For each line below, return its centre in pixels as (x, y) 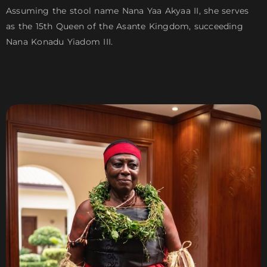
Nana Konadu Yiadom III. (60, 41)
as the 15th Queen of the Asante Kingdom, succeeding (125, 26)
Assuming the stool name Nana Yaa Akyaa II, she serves (128, 10)
